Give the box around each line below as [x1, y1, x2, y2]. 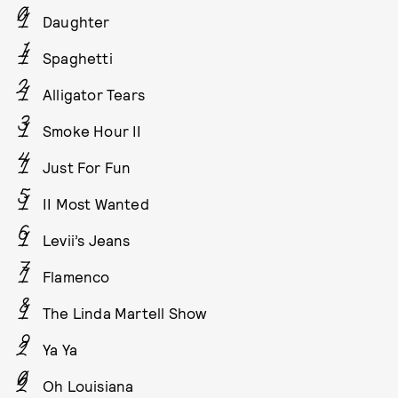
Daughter [43, 12, 110, 30]
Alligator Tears [43, 84, 145, 103]
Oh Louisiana [43, 376, 134, 394]
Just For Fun [43, 157, 131, 176]
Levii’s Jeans [43, 230, 131, 249]
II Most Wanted [43, 194, 149, 212]
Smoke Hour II [43, 121, 142, 139]
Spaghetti [43, 48, 113, 67]
